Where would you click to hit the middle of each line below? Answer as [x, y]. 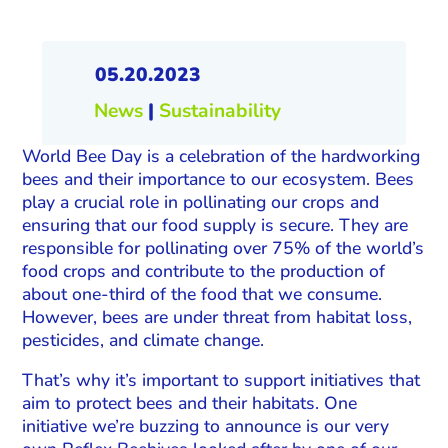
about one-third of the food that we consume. [202, 293]
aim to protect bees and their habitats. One [190, 403]
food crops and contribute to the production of [204, 270]
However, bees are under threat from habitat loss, [217, 316]
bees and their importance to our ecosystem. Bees [218, 178]
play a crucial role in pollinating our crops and [201, 201]
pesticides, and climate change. [143, 339]
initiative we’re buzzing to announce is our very [206, 426]
